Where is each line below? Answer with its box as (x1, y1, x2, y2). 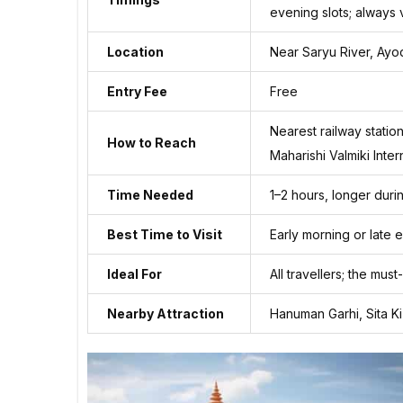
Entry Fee (107, 83, 167, 99)
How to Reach (107, 134, 196, 150)
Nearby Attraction (107, 305, 224, 321)
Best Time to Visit (107, 226, 222, 242)
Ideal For (107, 265, 162, 282)
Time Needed (107, 186, 193, 202)
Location (107, 43, 164, 59)
